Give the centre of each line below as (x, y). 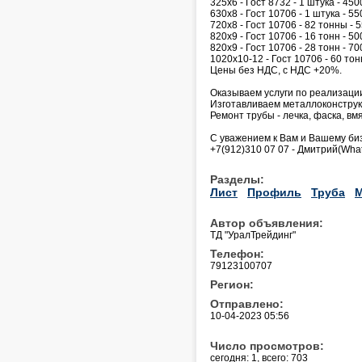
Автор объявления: (267, 223)
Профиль (274, 192)
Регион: (232, 284)
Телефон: (237, 253)
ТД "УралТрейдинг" (253, 235)
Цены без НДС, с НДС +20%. (276, 70)
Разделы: (237, 179)
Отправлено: (247, 303)
